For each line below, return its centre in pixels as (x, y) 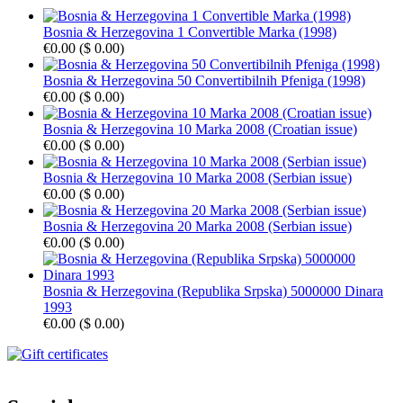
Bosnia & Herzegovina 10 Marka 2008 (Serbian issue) (197, 177)
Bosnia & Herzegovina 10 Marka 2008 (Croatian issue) (200, 129)
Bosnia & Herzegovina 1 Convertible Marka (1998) (190, 31)
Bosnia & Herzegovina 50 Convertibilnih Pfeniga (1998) (204, 80)
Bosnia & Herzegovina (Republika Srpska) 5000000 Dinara (213, 291)
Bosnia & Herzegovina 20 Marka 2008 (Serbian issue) (197, 226)
